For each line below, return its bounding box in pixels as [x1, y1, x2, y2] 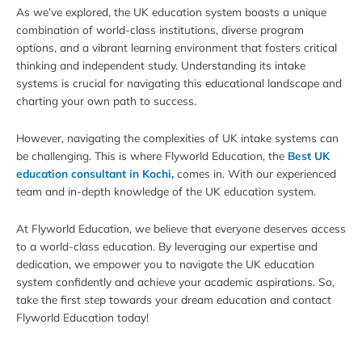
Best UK [288, 149, 330, 163]
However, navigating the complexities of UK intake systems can [16, 131, 339, 145]
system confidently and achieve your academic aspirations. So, [16, 275, 335, 288]
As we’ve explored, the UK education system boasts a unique [16, 5, 326, 19]
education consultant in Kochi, [16, 166, 174, 181]
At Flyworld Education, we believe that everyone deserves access [16, 221, 346, 235]
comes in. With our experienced [174, 166, 336, 181]
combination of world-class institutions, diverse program [16, 23, 304, 37]
